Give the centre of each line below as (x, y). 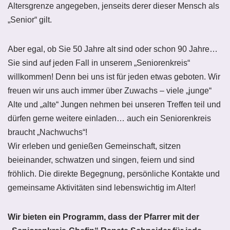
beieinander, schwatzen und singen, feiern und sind (101, 160)
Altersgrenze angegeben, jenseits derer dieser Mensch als (113, 6)
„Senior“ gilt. (30, 20)
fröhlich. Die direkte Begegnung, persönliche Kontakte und (114, 174)
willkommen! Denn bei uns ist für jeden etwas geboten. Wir (114, 77)
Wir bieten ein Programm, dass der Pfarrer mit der (103, 217)
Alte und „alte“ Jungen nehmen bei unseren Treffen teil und (114, 104)
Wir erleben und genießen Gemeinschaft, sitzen (94, 146)
